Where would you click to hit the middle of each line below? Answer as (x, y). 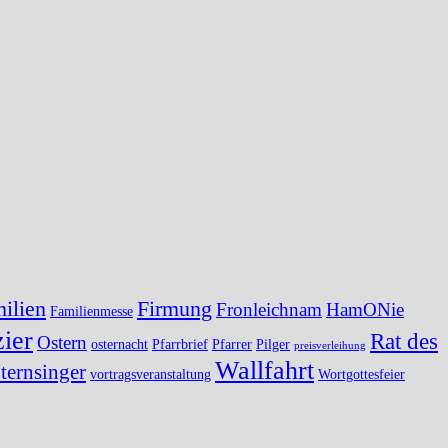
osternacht (119, 343)
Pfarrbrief (180, 343)
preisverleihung (330, 345)
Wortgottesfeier (361, 373)
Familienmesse (91, 310)
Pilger (273, 343)
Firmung (174, 308)
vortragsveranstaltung (150, 373)
